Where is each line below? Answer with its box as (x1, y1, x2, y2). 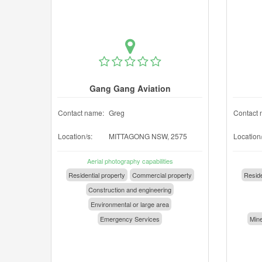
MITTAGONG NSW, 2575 (109, 131, 187, 141)
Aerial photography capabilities (87, 156, 173, 166)
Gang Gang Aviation (89, 82, 171, 94)
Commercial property (132, 170, 192, 180)
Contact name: (58, 108, 104, 118)
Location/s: (58, 131, 92, 141)
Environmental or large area (91, 199, 169, 209)
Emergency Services (100, 214, 160, 223)
